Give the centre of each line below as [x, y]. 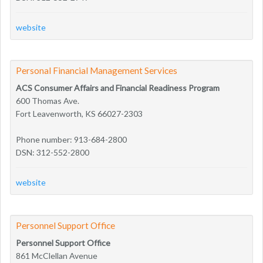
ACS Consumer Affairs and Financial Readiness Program [118, 87]
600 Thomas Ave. [48, 100]
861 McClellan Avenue [57, 255]
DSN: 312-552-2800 [53, 152]
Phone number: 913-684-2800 [71, 139]
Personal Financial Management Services [97, 70]
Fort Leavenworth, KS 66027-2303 [79, 113]
